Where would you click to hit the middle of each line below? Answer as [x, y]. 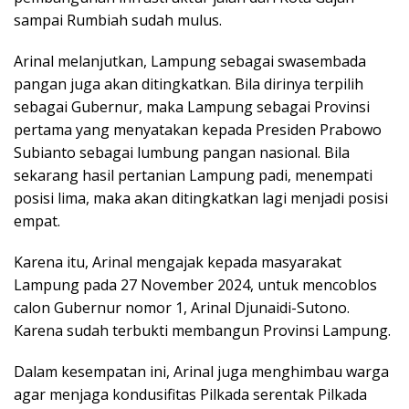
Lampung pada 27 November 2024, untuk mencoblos [195, 284]
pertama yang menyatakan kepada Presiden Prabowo [198, 129]
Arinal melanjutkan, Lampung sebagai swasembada [190, 61]
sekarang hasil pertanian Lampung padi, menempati [193, 175]
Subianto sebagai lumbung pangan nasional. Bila [182, 152]
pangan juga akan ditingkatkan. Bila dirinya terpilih [189, 84]
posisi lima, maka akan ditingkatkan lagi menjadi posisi [201, 198]
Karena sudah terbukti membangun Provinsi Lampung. [202, 330]
